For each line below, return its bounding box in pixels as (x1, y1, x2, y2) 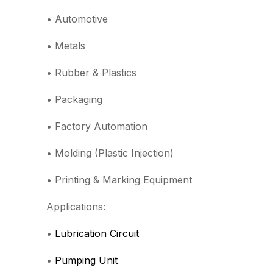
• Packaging (46, 93, 102, 105)
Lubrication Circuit (55, 227, 139, 239)
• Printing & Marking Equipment (46, 174, 192, 186)
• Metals (46, 40, 85, 52)
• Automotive (46, 13, 108, 25)
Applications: (46, 200, 105, 213)
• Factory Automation (46, 120, 147, 132)
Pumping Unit (55, 254, 118, 266)
